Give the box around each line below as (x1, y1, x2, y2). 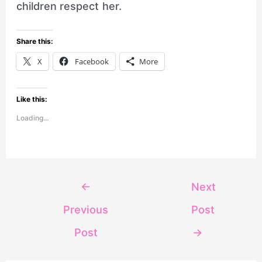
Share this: (16, 36, 53, 46)
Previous (63, 202, 109, 216)
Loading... (16, 113, 49, 122)
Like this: (16, 94, 47, 104)
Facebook (74, 56, 109, 67)
